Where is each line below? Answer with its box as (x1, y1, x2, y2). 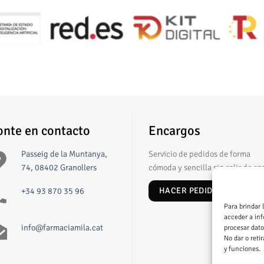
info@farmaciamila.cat (21, 222, 103, 233)
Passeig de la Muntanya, (21, 148, 107, 160)
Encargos (148, 123, 200, 139)
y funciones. (224, 245, 260, 254)
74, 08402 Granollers (21, 162, 97, 173)
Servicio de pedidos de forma (148, 148, 250, 160)
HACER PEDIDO (159, 186, 219, 196)
